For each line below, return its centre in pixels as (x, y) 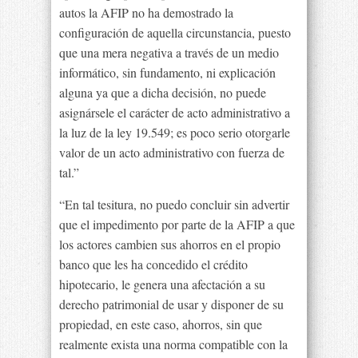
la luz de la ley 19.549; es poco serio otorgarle (175, 132)
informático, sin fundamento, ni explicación (167, 72)
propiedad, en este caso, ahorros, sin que (161, 324)
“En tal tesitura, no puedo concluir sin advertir (174, 204)
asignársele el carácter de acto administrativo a (175, 112)
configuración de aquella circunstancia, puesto (175, 32)
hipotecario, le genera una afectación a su (162, 284)
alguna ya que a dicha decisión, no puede (163, 92)
